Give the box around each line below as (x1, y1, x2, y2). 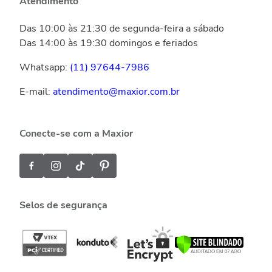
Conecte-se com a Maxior (19, 127, 133, 140)
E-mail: (19, 85, 53, 98)
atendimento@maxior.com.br (53, 85, 180, 98)
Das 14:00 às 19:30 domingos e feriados (19, 36, 198, 50)
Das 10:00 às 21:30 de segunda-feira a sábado (19, 22, 224, 35)
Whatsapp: (19, 61, 70, 74)
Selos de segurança (19, 199, 107, 212)
